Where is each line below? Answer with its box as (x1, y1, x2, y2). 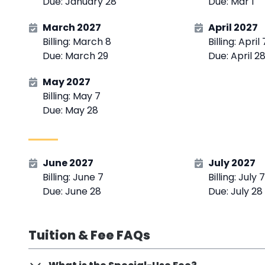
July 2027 (208, 156, 256, 170)
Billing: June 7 (43, 170, 104, 185)
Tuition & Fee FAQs (28, 227, 150, 244)
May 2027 (43, 75, 91, 89)
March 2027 (43, 21, 101, 35)
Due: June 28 (43, 185, 101, 199)
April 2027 (208, 21, 258, 35)
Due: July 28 (208, 185, 263, 199)
